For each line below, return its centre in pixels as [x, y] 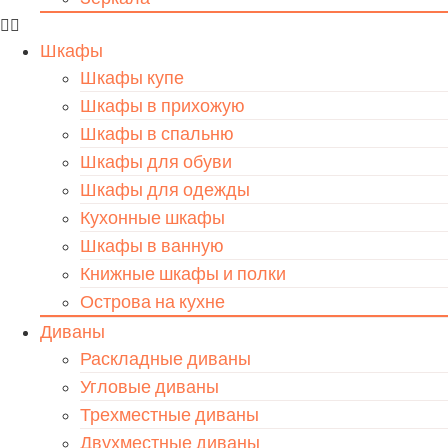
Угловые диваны [149, 386]
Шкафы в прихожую [162, 105]
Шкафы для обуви [156, 161]
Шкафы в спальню [157, 133]
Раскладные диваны [165, 358]
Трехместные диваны [169, 414]
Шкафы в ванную [152, 245]
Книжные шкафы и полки [183, 273]
